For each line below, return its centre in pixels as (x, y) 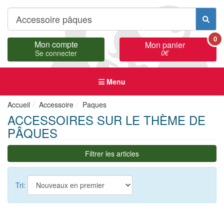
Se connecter (56, 53)
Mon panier (165, 45)
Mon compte (56, 44)
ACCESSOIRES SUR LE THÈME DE (106, 120)
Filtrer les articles (112, 153)
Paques (94, 104)
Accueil (19, 104)
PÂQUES (32, 133)
